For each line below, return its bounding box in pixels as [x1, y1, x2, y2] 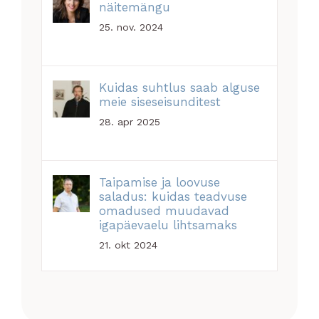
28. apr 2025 [99, 116, 161, 128]
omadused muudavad [99, 204, 230, 219]
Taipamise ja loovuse [99, 175, 221, 190]
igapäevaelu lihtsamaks [99, 218, 238, 233]
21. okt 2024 [99, 239, 158, 251]
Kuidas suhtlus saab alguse [99, 80, 261, 95]
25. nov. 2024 [99, 21, 164, 33]
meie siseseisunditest [99, 95, 221, 110]
